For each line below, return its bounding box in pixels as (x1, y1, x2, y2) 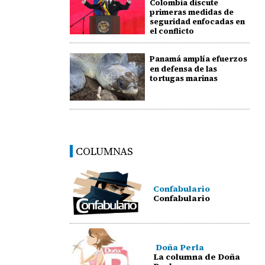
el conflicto (149, 25, 194, 36)
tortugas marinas (149, 73, 218, 83)
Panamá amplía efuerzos (149, 54, 247, 64)
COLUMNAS (76, 144, 134, 159)
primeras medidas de (149, 7, 234, 17)
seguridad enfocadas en (149, 16, 245, 27)
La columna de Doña (153, 251, 240, 263)
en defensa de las (149, 64, 217, 74)
